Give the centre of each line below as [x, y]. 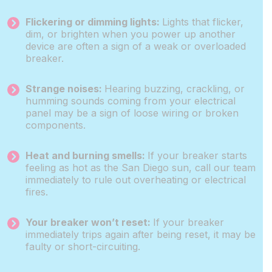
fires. [37, 192]
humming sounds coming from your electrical [131, 101]
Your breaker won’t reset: [89, 222]
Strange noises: [65, 89]
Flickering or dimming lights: [94, 22]
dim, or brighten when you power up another [131, 34]
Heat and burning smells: [87, 155]
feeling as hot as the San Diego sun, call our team [141, 168]
